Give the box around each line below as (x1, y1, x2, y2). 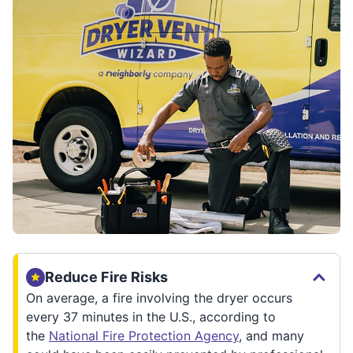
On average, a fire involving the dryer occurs (26, 290, 292, 307)
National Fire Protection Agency (49, 328, 239, 344)
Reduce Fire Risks (45, 269, 168, 286)
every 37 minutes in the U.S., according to (26, 309, 276, 325)
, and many (239, 328, 304, 344)
